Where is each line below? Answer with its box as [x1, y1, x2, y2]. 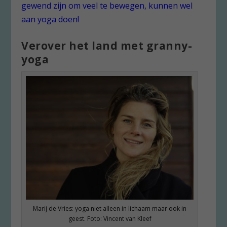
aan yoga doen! [21, 13, 80, 25]
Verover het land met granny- [21, 39, 193, 53]
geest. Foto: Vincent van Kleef [68, 214, 152, 223]
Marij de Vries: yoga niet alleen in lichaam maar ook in [33, 204, 187, 213]
